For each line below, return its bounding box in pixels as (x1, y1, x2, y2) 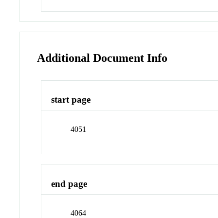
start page (51, 94, 91, 105)
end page (51, 178, 88, 189)
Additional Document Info (37, 51, 168, 64)
